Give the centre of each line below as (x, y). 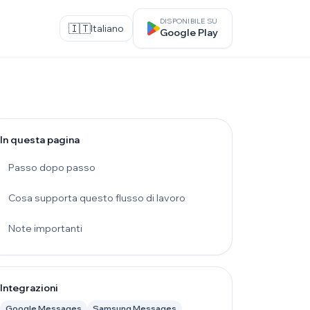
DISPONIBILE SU (189, 21)
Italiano (107, 28)
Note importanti (45, 228)
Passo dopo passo (52, 167)
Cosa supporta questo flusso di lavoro (97, 198)
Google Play (189, 33)
